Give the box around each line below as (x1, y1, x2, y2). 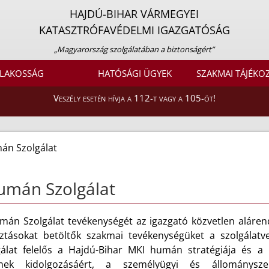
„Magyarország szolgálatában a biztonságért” (54, 44, 215, 55)
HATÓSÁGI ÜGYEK (97, 67, 172, 80)
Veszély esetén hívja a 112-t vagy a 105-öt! (53, 92, 216, 104)
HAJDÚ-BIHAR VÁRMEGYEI (70, 7, 199, 21)
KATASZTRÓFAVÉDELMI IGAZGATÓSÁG (38, 23, 230, 37)
